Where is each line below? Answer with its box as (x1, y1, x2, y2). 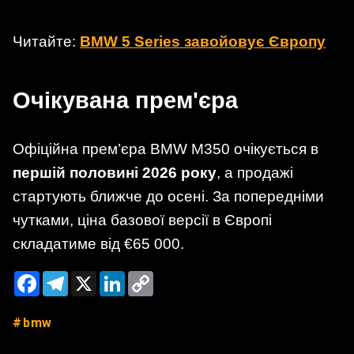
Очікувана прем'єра (13, 87, 238, 113)
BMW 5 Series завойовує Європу (80, 32, 326, 50)
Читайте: (13, 32, 80, 50)
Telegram (68, 269, 120, 284)
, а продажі (217, 164, 293, 181)
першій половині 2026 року (13, 164, 217, 181)
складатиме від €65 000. (13, 235, 184, 252)
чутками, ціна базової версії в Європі (13, 211, 272, 228)
